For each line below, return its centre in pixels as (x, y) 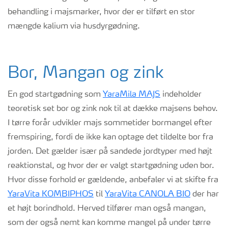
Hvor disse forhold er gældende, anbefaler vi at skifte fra (113, 180)
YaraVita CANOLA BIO (148, 194)
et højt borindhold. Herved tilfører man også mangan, (107, 209)
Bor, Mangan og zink (85, 74)
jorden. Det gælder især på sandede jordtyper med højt (110, 152)
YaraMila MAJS (132, 95)
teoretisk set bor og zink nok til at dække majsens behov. (113, 109)
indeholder (181, 95)
